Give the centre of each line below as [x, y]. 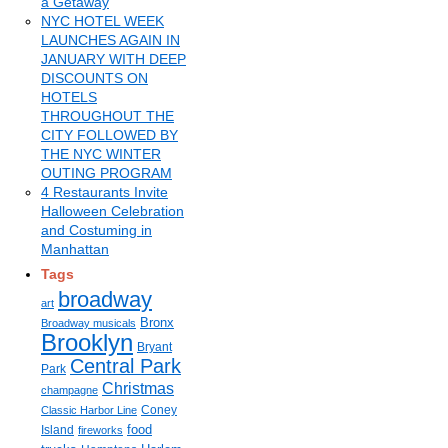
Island [57, 430]
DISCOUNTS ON [94, 78]
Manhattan [75, 249]
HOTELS [69, 97]
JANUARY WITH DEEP [113, 59]
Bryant [154, 347]
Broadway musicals [88, 323]
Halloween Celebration [112, 211]
